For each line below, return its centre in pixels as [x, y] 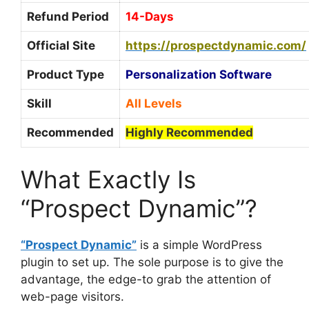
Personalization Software [199, 74]
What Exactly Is [108, 180]
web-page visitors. [72, 297]
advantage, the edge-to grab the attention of [146, 280]
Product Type [66, 74]
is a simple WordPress [199, 245]
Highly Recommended [189, 132]
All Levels [154, 103]
